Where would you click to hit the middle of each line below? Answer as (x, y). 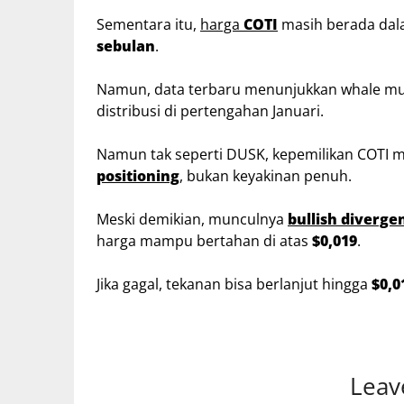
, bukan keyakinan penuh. (267, 175)
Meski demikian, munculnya (192, 219)
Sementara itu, (148, 24)
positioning (138, 175)
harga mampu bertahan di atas (204, 240)
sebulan (126, 46)
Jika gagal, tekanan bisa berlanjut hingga (234, 284)
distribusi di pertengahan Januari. (210, 110)
